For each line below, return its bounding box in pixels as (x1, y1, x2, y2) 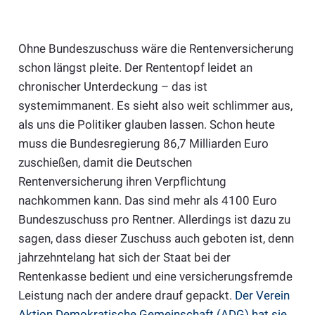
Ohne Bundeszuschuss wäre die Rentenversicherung (18, 41, 294, 56)
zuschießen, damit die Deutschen (18, 155, 192, 169)
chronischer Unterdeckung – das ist (18, 79, 207, 94)
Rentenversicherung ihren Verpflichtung (18, 174, 226, 188)
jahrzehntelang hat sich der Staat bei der (18, 250, 231, 264)
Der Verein (231, 288, 290, 302)
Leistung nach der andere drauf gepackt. (18, 288, 232, 302)
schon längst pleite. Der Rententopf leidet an (18, 60, 252, 75)
